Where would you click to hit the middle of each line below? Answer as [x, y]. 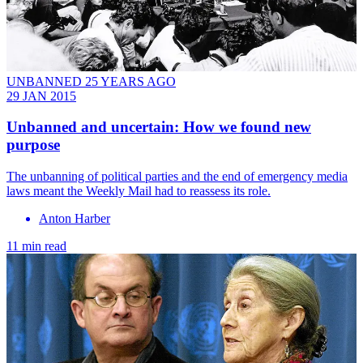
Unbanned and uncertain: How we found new [159, 127]
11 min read [36, 246]
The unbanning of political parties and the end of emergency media [177, 177]
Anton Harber [75, 219]
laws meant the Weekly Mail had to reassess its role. [139, 191]
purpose [33, 145]
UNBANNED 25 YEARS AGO [91, 81]
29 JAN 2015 [41, 96]
